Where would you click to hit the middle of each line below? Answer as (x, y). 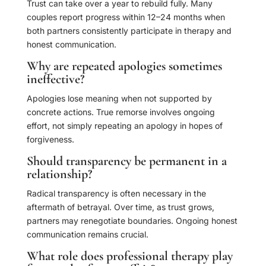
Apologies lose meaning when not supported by (119, 99)
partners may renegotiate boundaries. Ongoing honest (132, 221)
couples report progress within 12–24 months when (126, 17)
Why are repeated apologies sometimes (124, 66)
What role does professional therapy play (129, 256)
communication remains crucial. (87, 235)
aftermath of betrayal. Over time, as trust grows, (120, 207)
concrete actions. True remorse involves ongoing (121, 112)
